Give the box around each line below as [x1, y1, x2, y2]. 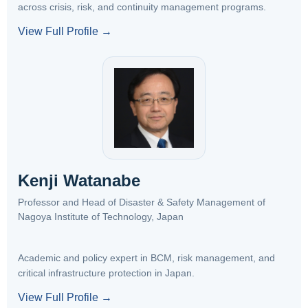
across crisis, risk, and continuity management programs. [18, 1, 266, 12]
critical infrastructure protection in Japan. [18, 267, 195, 278]
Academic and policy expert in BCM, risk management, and [18, 252, 275, 263]
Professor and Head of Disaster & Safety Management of [18, 197, 265, 208]
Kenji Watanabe [18, 171, 140, 190]
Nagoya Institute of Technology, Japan [18, 211, 184, 222]
